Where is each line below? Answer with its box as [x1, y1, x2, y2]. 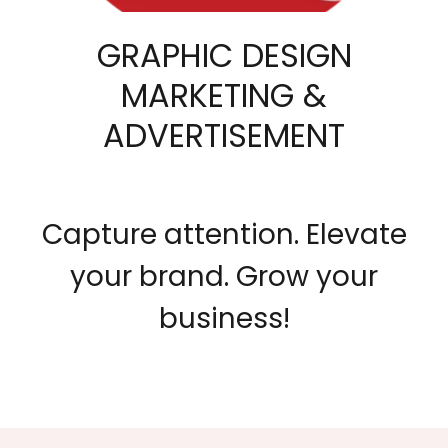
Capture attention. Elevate [41, 215, 407, 254]
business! [158, 299, 290, 338]
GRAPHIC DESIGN [96, 33, 352, 78]
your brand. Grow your [70, 257, 378, 296]
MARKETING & [121, 73, 327, 118]
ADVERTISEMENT [103, 113, 345, 158]
